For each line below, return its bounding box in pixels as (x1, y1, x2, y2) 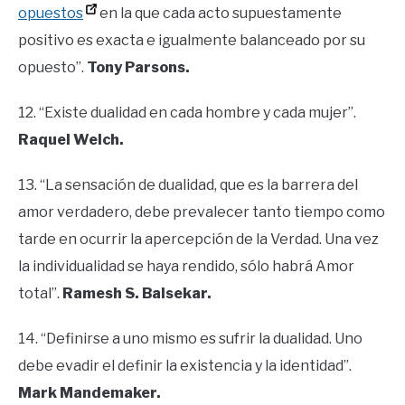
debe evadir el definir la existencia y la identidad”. (18, 356, 352, 374)
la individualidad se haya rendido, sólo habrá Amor (18, 257, 354, 275)
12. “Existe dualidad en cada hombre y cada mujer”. (18, 103, 356, 121)
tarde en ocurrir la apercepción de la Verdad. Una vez (18, 230, 379, 248)
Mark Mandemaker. (18, 383, 161, 401)
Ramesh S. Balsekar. (62, 284, 212, 302)
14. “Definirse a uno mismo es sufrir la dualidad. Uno (18, 329, 363, 347)
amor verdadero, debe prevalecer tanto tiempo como (18, 202, 385, 221)
